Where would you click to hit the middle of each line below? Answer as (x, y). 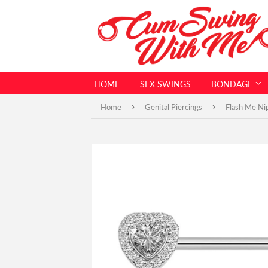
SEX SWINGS (165, 84)
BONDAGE (233, 84)
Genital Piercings (173, 107)
